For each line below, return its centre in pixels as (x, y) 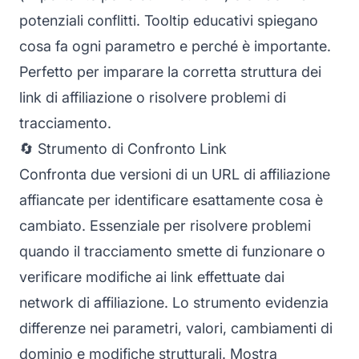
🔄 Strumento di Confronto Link (123, 148)
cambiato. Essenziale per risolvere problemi (165, 225)
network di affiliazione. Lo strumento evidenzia (174, 302)
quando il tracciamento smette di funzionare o (172, 251)
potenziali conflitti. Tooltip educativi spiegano (169, 20)
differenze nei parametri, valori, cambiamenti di (176, 328)
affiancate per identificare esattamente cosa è (171, 200)
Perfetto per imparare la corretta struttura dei (170, 71)
